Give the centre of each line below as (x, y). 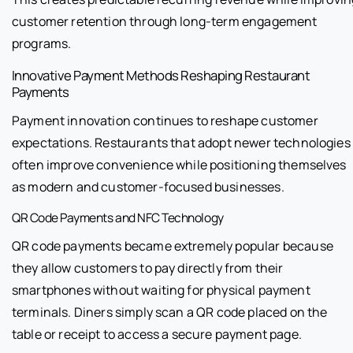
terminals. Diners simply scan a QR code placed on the (170, 312)
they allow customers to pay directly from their (148, 268)
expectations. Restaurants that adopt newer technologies (181, 142)
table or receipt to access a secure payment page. (157, 334)
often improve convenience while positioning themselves (179, 164)
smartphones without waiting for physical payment (161, 290)
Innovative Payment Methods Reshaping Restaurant (161, 75)
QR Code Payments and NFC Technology (118, 217)
